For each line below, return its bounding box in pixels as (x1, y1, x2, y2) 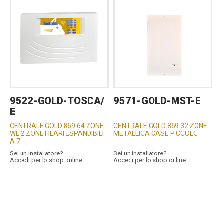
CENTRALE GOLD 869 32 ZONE (113, 121, 208, 130)
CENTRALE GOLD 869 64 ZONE (10, 121, 104, 130)
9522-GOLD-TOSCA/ (10, 94, 104, 107)
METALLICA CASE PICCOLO (113, 129, 198, 137)
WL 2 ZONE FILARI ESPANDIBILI (10, 129, 104, 137)
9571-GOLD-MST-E (113, 94, 201, 107)
